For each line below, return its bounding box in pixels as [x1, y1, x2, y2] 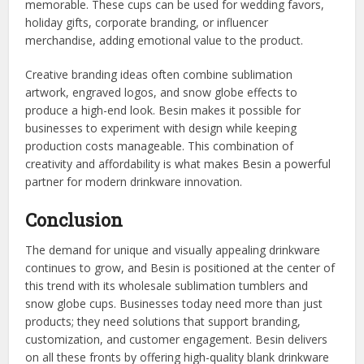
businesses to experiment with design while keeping [25, 119, 297, 136]
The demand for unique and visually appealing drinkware [25, 241, 321, 258]
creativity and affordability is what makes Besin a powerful [25, 155, 331, 171]
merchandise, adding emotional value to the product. [25, 32, 304, 48]
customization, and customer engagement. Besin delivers [25, 331, 328, 347]
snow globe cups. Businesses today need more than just [25, 295, 323, 311]
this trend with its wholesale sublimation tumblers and [25, 277, 309, 293]
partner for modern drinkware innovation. [25, 173, 243, 189]
